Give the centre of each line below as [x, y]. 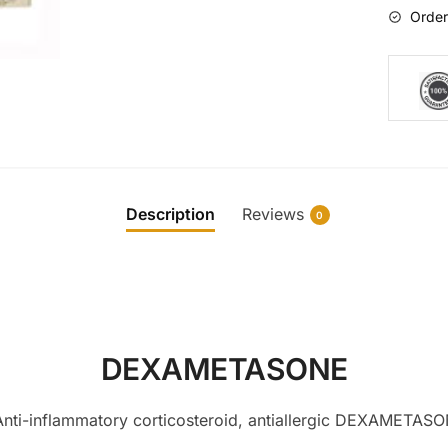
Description [170, 214]
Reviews [272, 214]
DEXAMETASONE [224, 369]
